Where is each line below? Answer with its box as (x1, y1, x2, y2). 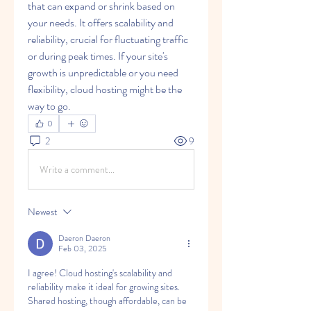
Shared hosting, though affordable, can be (28, 294, 187, 308)
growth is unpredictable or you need (28, 65, 178, 81)
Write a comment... (40, 162, 115, 176)
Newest (28, 205, 58, 219)
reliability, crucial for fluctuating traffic (28, 31, 188, 47)
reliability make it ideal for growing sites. (28, 280, 180, 294)
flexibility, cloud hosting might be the (28, 81, 182, 97)
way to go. (28, 98, 71, 114)
